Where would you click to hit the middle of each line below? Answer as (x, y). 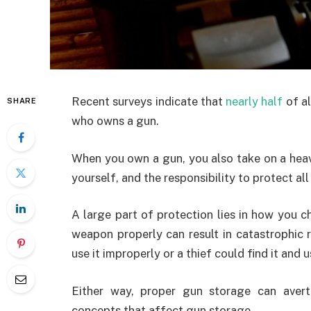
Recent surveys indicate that (149, 101)
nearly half (254, 101)
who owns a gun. (115, 121)
